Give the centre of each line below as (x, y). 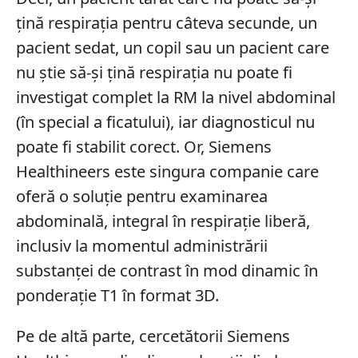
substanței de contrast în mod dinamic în (167, 270)
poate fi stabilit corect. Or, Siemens (143, 146)
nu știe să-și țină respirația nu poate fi (154, 72)
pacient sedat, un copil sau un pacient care (172, 47)
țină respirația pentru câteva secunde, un (166, 22)
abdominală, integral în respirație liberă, (163, 221)
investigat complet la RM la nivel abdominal (175, 97)
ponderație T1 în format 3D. (117, 295)
